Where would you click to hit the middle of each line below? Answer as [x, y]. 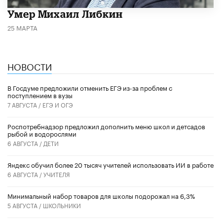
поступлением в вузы [40, 95]
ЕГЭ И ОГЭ [58, 105]
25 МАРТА [22, 27]
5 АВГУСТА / [25, 205]
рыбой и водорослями [42, 133]
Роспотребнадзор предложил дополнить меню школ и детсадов [106, 126]
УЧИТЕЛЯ [57, 174]
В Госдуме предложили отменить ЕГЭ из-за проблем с [90, 88]
